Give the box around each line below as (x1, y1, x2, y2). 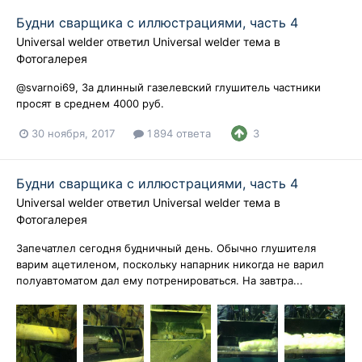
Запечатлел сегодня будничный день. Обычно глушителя (16, 242, 316, 255)
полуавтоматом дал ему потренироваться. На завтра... (16, 274, 303, 288)
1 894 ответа (144, 126, 211, 140)
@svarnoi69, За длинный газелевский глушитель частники (16, 81, 321, 95)
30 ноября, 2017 (32, 126, 115, 140)
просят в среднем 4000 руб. (16, 97, 164, 111)
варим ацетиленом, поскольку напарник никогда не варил (16, 258, 324, 271)
